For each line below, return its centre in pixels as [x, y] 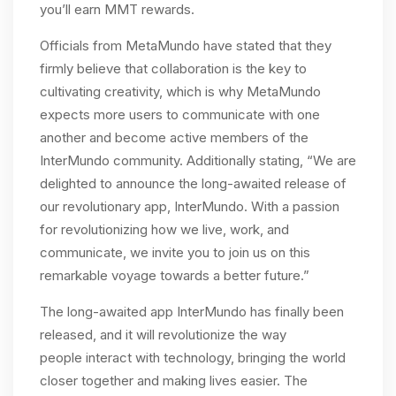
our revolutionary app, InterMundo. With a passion [190, 207]
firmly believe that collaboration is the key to [173, 69]
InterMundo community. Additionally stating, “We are [198, 161]
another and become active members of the [174, 138]
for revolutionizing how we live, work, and [164, 230]
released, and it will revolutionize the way [163, 335]
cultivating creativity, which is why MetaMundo [180, 92]
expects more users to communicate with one [180, 115]
